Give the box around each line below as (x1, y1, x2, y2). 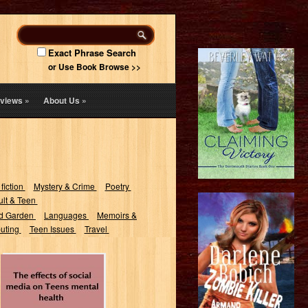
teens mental (22, 285, 82, 299)
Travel (84, 223, 109, 234)
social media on (15, 274, 89, 288)
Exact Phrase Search (48, 46, 136, 59)
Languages (44, 209, 89, 221)
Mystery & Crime (33, 180, 97, 192)
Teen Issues (29, 223, 76, 234)
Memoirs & (97, 209, 137, 221)
